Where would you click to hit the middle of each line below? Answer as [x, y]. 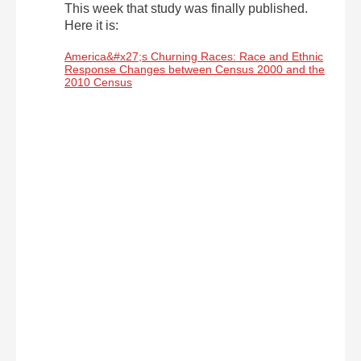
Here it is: [91, 25]
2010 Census [98, 82]
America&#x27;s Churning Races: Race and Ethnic [194, 56]
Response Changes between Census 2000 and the [195, 69]
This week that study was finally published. [186, 8]
